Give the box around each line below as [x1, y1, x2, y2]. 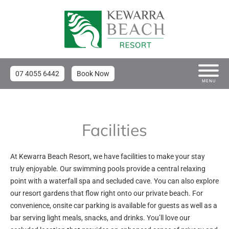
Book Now [77, 70, 109, 78]
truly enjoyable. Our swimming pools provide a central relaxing [10, 165, 205, 173]
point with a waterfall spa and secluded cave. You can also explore [10, 177, 219, 185]
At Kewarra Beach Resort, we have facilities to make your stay [10, 152, 205, 161]
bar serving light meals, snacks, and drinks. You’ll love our [10, 214, 190, 222]
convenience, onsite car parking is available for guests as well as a [10, 201, 217, 210]
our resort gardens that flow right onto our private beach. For [10, 189, 203, 197]
